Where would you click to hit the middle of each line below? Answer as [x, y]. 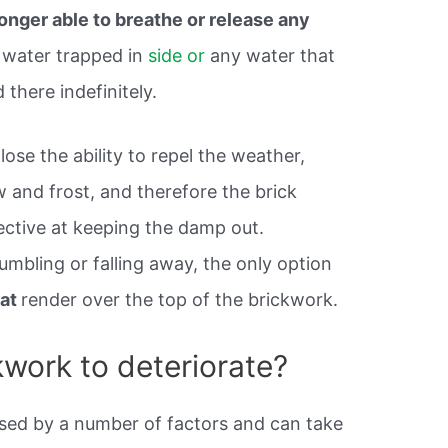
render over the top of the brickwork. [180, 300]
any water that [270, 55]
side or [177, 55]
